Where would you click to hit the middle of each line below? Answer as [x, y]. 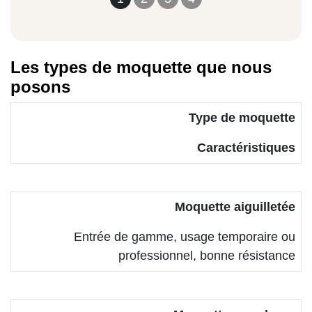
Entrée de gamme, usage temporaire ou [185, 237]
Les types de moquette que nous [141, 68]
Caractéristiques [246, 148]
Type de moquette [242, 118]
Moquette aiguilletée [235, 207]
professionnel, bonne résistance [207, 256]
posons [40, 87]
